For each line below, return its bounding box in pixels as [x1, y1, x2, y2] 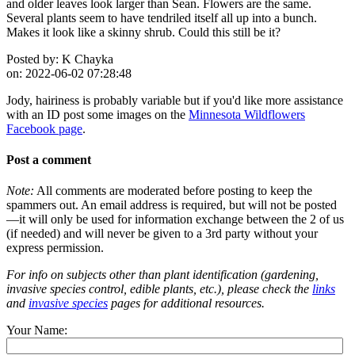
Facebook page [6, 121, 82, 136]
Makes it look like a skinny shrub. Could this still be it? [6, 25, 281, 39]
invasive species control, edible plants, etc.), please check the [6, 282, 312, 296]
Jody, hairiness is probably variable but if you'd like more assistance [6, 93, 343, 107]
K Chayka [59, 52, 113, 66]
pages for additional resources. [108, 296, 265, 311]
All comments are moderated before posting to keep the [34, 184, 312, 198]
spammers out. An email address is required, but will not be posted [6, 198, 337, 212]
